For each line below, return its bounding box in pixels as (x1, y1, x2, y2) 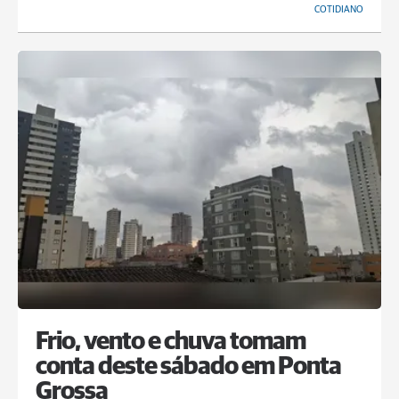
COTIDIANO (314, 4, 363, 14)
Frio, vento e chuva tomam (36, 330, 305, 354)
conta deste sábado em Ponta (36, 354, 341, 379)
